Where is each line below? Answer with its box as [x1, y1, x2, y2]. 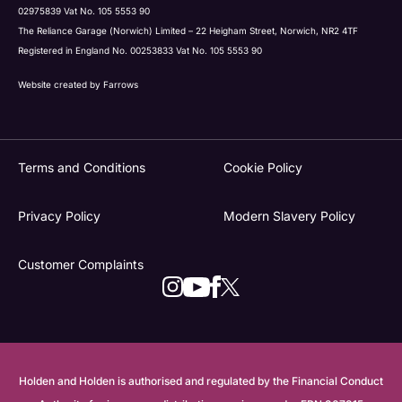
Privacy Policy [18, 208, 100, 224]
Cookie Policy [223, 160, 302, 176]
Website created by [18, 79, 103, 91]
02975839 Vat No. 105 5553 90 [18, 5, 150, 17]
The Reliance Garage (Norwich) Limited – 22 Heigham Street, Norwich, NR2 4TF [18, 25, 358, 37]
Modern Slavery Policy [223, 208, 355, 224]
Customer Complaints [18, 257, 144, 273]
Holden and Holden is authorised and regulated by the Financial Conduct [19, 374, 383, 388]
